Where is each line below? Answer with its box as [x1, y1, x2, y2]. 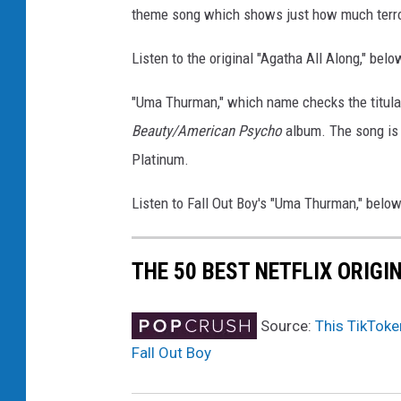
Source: [257, 317, 315, 336]
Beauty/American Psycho [132, 122, 286, 141]
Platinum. [132, 150, 189, 169]
